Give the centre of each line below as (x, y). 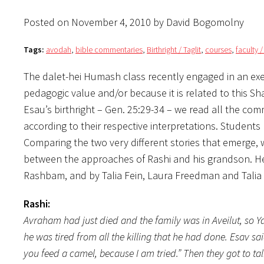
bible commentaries (109, 49)
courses (218, 49)
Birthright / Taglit (174, 49)
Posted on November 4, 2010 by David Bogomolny (134, 22)
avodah (59, 49)
